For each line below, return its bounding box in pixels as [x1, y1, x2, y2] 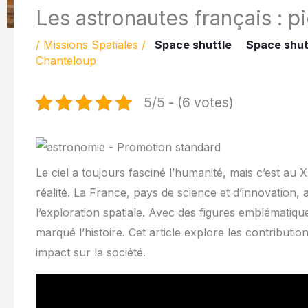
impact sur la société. [36, 245, 146, 259]
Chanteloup [36, 53, 96, 67]
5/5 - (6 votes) [144, 93, 234, 111]
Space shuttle [155, 37, 232, 52]
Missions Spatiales [43, 37, 138, 52]
